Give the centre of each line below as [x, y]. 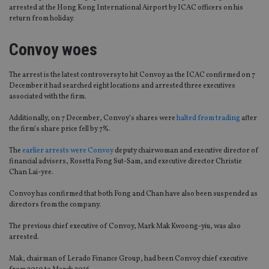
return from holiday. [42, 18]
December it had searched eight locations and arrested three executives [122, 86]
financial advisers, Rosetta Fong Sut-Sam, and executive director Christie [125, 161]
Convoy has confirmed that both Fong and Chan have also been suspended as [133, 194]
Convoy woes [53, 49]
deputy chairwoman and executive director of [186, 150]
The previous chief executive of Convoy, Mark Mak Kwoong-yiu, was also [125, 226]
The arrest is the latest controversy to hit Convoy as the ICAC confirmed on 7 [132, 75]
